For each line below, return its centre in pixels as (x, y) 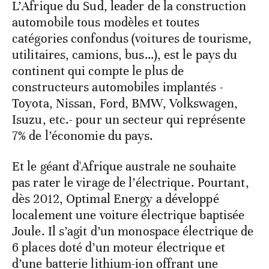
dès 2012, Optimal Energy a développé (116, 199)
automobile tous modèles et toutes (106, 23)
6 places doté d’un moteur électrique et (119, 248)
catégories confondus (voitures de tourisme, (132, 39)
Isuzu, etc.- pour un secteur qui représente (129, 120)
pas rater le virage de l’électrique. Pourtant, (131, 183)
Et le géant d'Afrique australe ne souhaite (124, 167)
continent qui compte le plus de (98, 71)
